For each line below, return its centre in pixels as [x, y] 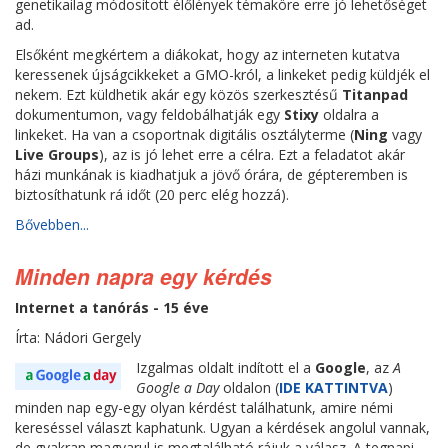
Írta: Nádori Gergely [78, 337]
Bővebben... [52, 224]
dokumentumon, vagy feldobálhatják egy [149, 114]
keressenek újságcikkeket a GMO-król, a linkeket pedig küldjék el [222, 74]
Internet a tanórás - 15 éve [112, 307]
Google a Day [177, 387]
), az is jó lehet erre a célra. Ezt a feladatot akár [252, 154]
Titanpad [375, 94]
